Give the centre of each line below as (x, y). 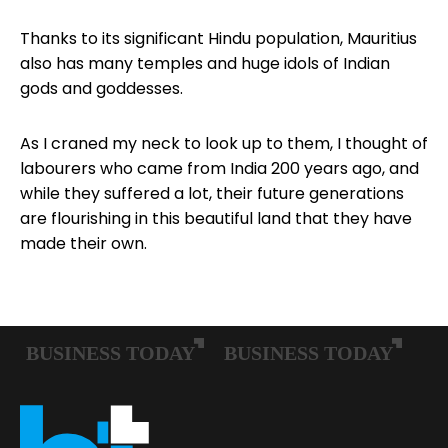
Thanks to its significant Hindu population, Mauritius (218, 38)
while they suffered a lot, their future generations (212, 193)
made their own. (83, 243)
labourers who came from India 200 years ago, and (219, 168)
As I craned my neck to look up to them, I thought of (224, 143)
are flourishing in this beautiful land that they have (216, 218)
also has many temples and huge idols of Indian (205, 63)
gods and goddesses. (101, 88)
